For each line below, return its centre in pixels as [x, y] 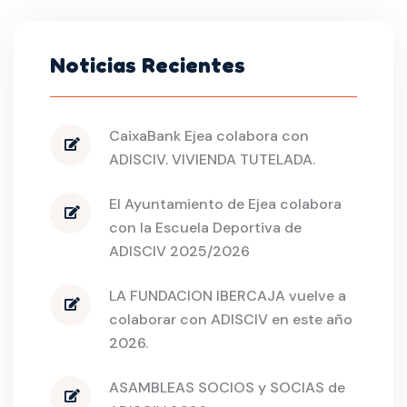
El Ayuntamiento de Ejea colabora [225, 203]
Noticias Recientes [148, 65]
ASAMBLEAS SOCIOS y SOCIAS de [227, 387]
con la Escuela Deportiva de [205, 227]
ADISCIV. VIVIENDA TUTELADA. [212, 159]
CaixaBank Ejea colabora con [209, 135]
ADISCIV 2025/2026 [179, 251]
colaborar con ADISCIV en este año [231, 319]
